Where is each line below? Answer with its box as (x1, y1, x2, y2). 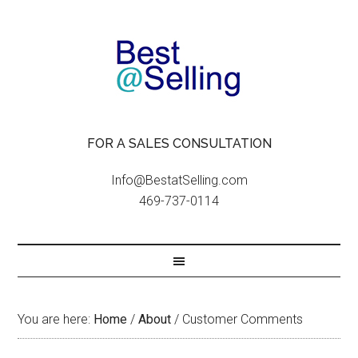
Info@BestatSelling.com (110, 173, 248, 188)
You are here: (18, 312, 94, 327)
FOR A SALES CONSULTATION (86, 136, 272, 151)
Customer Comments (179, 312, 304, 327)
